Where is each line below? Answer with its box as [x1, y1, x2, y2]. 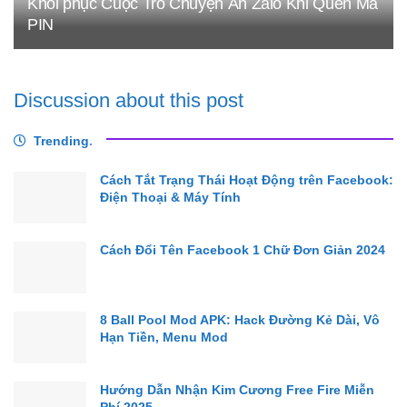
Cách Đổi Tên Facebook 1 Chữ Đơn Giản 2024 [100, 242, 385, 257]
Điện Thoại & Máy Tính [100, 189, 241, 204]
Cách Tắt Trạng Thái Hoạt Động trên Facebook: [100, 172, 393, 187]
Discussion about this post [14, 88, 243, 112]
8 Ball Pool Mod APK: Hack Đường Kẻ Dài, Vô [100, 313, 380, 328]
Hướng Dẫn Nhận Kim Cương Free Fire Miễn [100, 382, 374, 398]
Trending [34, 133, 89, 148]
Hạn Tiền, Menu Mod [100, 330, 228, 345]
